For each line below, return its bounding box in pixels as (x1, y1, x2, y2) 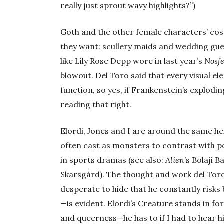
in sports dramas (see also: (60, 155, 166, 165)
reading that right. (60, 99, 132, 110)
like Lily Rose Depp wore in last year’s (60, 56, 205, 66)
